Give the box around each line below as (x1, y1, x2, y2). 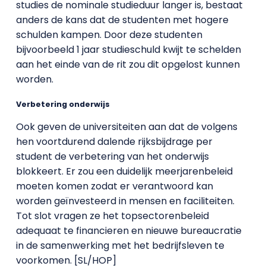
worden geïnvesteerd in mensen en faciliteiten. (15, 194, 235, 208)
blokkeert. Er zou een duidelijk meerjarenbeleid (15, 164, 233, 179)
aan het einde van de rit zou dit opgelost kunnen (15, 58, 240, 71)
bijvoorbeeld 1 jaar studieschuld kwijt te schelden (15, 43, 241, 56)
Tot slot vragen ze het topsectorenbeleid (15, 209, 209, 223)
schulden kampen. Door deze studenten (15, 28, 202, 42)
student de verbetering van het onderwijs (15, 150, 209, 164)
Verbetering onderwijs (15, 99, 110, 110)
